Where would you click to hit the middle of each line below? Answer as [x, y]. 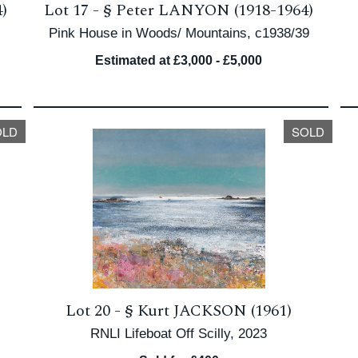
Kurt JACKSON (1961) [215, 311]
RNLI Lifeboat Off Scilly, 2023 [179, 334]
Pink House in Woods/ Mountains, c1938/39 [179, 33]
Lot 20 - [95, 311]
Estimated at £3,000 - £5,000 [179, 60]
